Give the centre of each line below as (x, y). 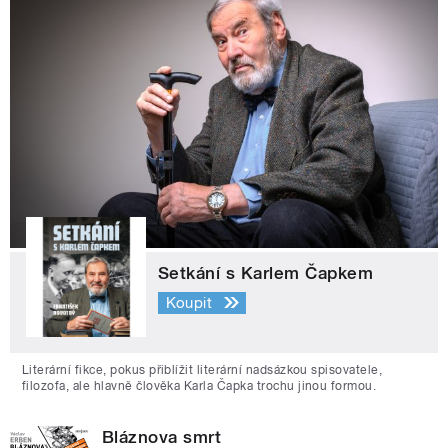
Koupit (189, 302)
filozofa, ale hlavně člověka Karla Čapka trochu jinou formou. (199, 386)
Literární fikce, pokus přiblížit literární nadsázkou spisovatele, (202, 370)
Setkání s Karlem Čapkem (266, 273)
